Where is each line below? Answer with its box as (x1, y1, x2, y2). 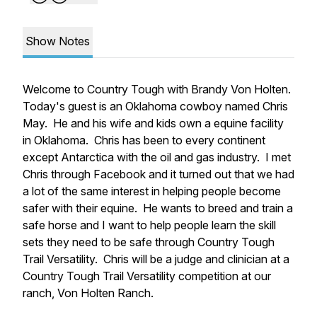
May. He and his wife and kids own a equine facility (23, 116, 284, 130)
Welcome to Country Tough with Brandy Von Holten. (23, 82, 294, 96)
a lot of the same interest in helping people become (23, 184, 281, 198)
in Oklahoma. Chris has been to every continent (23, 133, 265, 147)
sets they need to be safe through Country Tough (23, 235, 275, 249)
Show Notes (25, 34, 90, 48)
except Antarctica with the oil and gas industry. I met (23, 150, 291, 164)
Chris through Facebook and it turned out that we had (23, 167, 294, 181)
